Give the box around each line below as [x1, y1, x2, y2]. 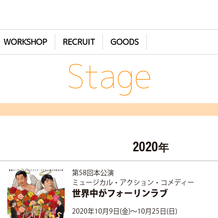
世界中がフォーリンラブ [72, 188, 168, 200]
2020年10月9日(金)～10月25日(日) [72, 207, 178, 217]
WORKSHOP [3, 36, 47, 47]
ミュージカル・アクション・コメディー [72, 178, 195, 188]
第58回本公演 [72, 168, 114, 178]
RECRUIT [63, 36, 95, 47]
